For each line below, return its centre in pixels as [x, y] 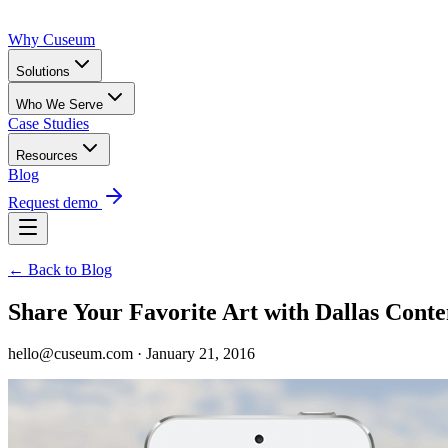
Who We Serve [59, 104]
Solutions [43, 71]
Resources [47, 155]
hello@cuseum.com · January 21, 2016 [131, 354]
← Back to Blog [60, 269]
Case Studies [48, 123]
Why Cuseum [51, 39]
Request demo [55, 202]
